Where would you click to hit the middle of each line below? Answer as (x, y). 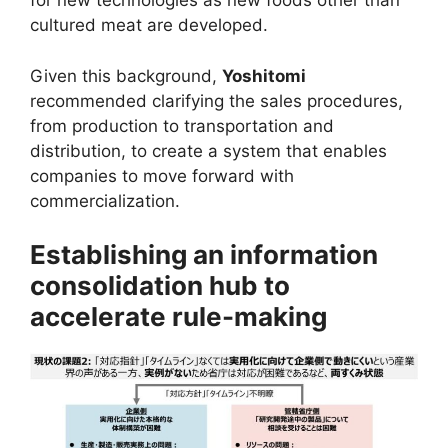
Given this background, (126, 75)
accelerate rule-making (178, 317)
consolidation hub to (160, 286)
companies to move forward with (162, 175)
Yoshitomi (264, 75)
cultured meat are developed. (149, 25)
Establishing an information (204, 255)
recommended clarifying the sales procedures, (216, 100)
